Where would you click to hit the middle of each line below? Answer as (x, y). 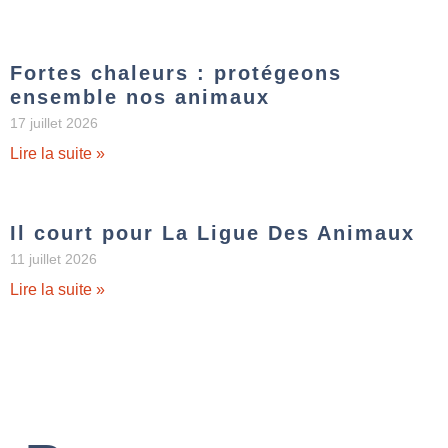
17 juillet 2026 (54, 123)
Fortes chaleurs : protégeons (176, 73)
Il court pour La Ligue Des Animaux (212, 233)
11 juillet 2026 (53, 259)
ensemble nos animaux (140, 97)
